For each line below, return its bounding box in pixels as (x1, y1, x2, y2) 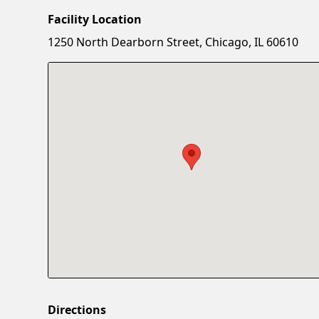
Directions (48, 301, 107, 318)
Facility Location (48, 11, 142, 27)
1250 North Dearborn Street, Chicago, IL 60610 (48, 33, 299, 50)
